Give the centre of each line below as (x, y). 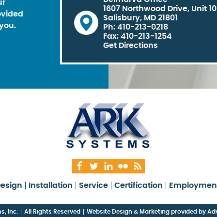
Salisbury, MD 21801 (140, 18)
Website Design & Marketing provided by (147, 212)
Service (93, 186)
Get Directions (131, 46)
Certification (138, 186)
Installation (50, 186)
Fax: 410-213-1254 (138, 36)
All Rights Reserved (52, 212)
